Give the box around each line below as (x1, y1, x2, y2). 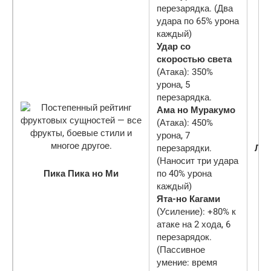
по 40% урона (157, 168, 212, 179)
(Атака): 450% (157, 117, 213, 128)
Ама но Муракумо (157, 104, 235, 116)
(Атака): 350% (157, 66, 213, 77)
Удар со (157, 41, 191, 52)
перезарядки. (157, 142, 212, 154)
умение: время (157, 256, 217, 268)
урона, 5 (157, 79, 190, 90)
